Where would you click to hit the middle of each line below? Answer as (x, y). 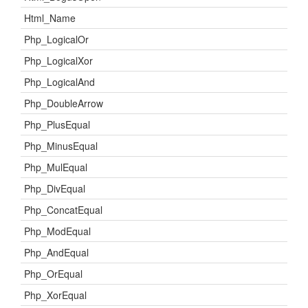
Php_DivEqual (55, 188)
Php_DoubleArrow (64, 103)
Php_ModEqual (57, 231)
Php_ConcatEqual (63, 210)
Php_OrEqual (53, 274)
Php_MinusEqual (61, 146)
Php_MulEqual (56, 167)
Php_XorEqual (55, 295)
